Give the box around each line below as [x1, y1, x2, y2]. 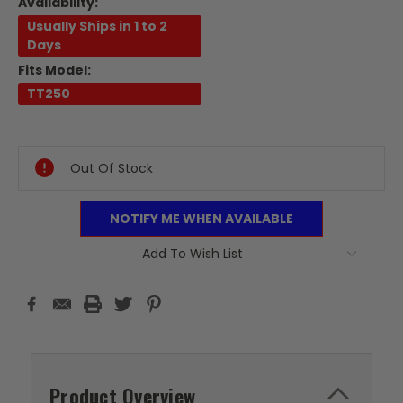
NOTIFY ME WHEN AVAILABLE [110, 210, 293, 228]
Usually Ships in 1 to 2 [27, 17, 167, 36]
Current [18, 119, 68, 137]
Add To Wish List [142, 245, 243, 263]
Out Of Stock [70, 159, 153, 178]
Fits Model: [18, 61, 91, 80]
